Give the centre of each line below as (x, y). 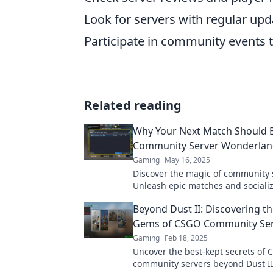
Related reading (133, 105)
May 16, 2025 (187, 160)
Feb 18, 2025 (186, 238)
